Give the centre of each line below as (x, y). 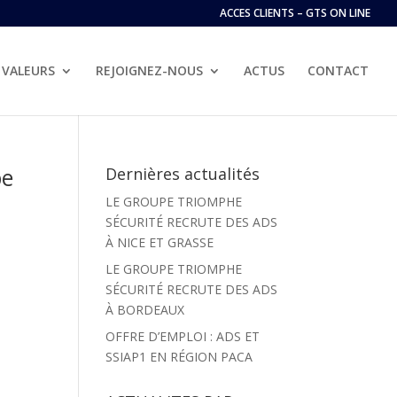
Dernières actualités (183, 174)
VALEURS (28, 70)
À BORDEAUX (145, 310)
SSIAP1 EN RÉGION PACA (179, 357)
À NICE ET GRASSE (160, 242)
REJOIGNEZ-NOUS (149, 70)
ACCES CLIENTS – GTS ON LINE (295, 13)
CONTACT (338, 70)
